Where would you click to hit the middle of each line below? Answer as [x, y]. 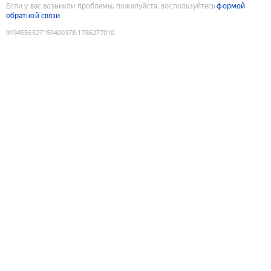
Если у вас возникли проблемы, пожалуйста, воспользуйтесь [111, 6]
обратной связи [33, 15]
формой [231, 6]
